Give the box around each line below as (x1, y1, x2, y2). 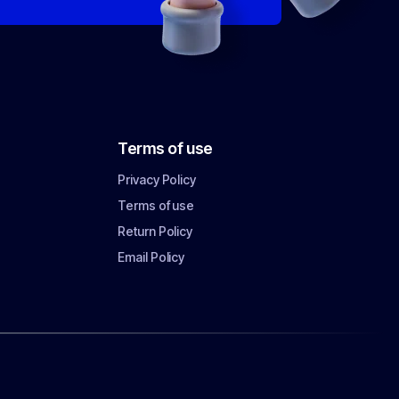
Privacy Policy (118, 172, 197, 187)
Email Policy (118, 249, 185, 265)
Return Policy (118, 224, 193, 239)
